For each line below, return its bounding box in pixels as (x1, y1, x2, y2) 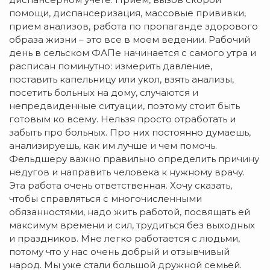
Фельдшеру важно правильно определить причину (9, 153, 259, 165)
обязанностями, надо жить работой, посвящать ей (9, 206, 250, 218)
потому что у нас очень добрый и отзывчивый (9, 246, 230, 258)
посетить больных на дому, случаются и (9, 87, 198, 99)
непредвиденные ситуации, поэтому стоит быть (9, 100, 240, 112)
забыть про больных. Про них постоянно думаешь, (9, 127, 251, 139)
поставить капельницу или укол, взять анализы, (9, 74, 234, 86)
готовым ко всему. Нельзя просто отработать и (9, 113, 236, 125)
